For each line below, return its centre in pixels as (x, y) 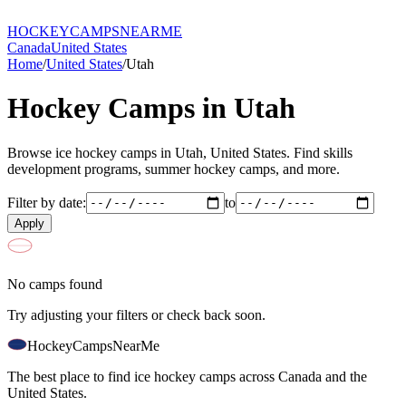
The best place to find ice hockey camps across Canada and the (187, 376)
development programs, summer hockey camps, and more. (174, 169)
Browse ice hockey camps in (91, 152)
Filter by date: (47, 202)
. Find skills (319, 152)
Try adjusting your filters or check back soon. (136, 314)
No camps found (55, 284)
